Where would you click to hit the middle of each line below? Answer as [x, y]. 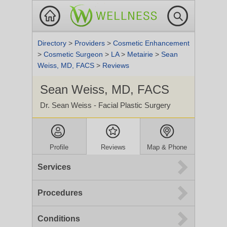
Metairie [141, 54]
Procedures [60, 193]
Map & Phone [167, 147]
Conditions [59, 219]
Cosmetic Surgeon [74, 54]
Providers [91, 43]
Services [54, 167]
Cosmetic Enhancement [151, 43]
